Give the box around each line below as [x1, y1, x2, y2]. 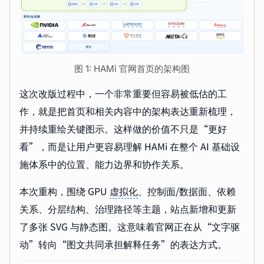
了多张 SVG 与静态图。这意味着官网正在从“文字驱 [19, 219, 240, 234]
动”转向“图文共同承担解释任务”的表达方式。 [19, 237, 227, 252]
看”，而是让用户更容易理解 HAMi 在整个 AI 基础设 [19, 139, 240, 154]
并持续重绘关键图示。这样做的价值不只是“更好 [19, 121, 227, 136]
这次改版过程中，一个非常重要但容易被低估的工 [19, 86, 227, 101]
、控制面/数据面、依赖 [138, 184, 236, 199]
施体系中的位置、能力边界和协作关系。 [19, 157, 189, 171]
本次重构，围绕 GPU [19, 184, 110, 199]
